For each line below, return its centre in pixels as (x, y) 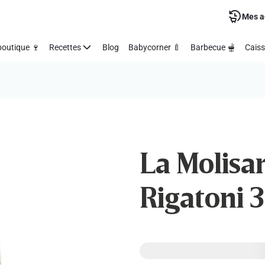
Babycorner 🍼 (155, 47)
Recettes (65, 47)
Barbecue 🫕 (213, 47)
